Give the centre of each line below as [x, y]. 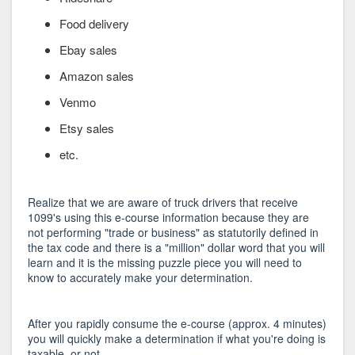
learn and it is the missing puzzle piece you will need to [165, 262]
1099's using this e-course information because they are [168, 217]
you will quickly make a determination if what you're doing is [177, 338]
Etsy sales [87, 128]
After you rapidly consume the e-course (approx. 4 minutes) [177, 323]
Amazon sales [97, 76]
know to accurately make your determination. [140, 277]
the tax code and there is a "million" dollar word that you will [176, 247]
